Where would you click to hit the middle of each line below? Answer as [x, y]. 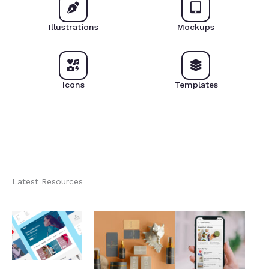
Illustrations [73, 27]
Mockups [196, 27]
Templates [196, 85]
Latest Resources [47, 181]
